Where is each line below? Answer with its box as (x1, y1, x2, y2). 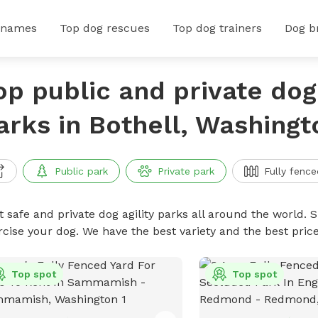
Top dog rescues (60, 21, 150, 35)
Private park (157, 165, 214, 177)
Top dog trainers (172, 21, 262, 35)
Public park (54, 165, 108, 177)
